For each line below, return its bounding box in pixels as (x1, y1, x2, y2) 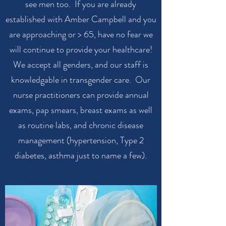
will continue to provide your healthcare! (9, 43, 152, 56)
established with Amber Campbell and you (5, 13, 156, 26)
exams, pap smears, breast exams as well (9, 103, 152, 117)
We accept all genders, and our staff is (13, 58, 148, 71)
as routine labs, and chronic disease (18, 119, 143, 132)
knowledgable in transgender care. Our (11, 73, 150, 86)
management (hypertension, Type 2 (18, 134, 144, 147)
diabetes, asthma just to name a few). (15, 149, 147, 162)
